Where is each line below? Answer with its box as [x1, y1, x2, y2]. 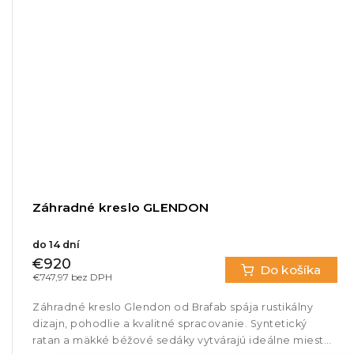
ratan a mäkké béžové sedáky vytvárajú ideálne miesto [32, 333, 331, 346]
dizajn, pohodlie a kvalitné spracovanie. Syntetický [32, 317, 307, 330]
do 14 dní [32, 238, 80, 250]
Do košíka [259, 262, 322, 277]
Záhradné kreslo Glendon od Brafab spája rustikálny [32, 300, 313, 313]
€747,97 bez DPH [32, 270, 112, 283]
